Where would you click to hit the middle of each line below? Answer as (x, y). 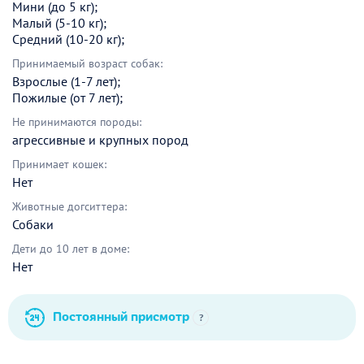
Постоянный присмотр (123, 316)
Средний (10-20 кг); (68, 39)
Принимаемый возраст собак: (87, 64)
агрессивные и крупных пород (100, 140)
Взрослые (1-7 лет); (66, 82)
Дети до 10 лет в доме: (71, 249)
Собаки (33, 225)
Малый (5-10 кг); (59, 23)
